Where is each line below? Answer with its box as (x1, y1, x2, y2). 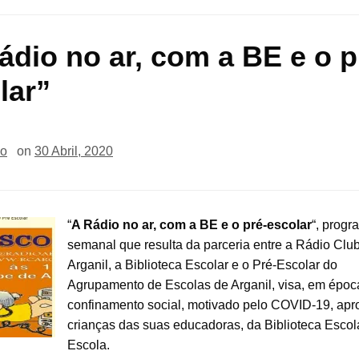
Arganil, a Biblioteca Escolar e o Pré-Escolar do (67, 257, 337, 272)
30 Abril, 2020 (34, 143, 113, 158)
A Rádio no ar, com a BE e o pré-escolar (71, 217, 312, 232)
